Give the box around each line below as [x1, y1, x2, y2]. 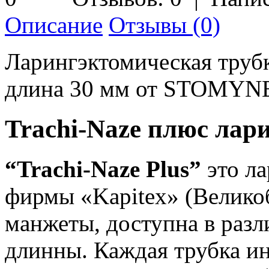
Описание [5, 11, 103, 38]
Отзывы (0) [109, 11, 220, 38]
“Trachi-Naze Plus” [5, 156, 207, 182]
